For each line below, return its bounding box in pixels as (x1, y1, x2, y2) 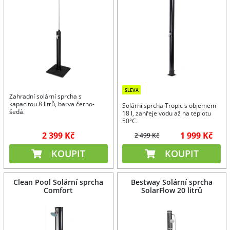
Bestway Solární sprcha (130, 177, 213, 187)
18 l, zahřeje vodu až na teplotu (122, 109, 212, 118)
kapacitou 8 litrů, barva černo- (9, 100, 94, 109)
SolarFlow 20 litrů (141, 185, 202, 195)
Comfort (44, 185, 73, 195)
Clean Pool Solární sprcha (13, 177, 104, 187)
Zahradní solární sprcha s (9, 92, 82, 101)
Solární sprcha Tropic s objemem (122, 101, 217, 110)
